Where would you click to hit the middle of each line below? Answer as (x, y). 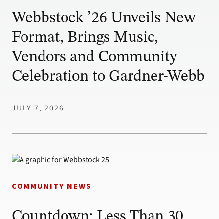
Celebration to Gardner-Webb (108, 77)
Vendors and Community (94, 57)
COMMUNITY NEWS (52, 186)
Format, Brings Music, (85, 37)
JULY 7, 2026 (38, 108)
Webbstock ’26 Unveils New (104, 18)
